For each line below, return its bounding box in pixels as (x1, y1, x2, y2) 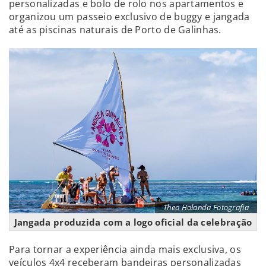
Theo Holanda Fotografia (163, 202, 249, 213)
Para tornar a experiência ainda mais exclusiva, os (9, 243, 241, 256)
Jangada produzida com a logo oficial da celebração (14, 216, 252, 229)
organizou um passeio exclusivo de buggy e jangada (9, 9, 250, 23)
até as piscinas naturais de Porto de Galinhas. (9, 23, 221, 36)
